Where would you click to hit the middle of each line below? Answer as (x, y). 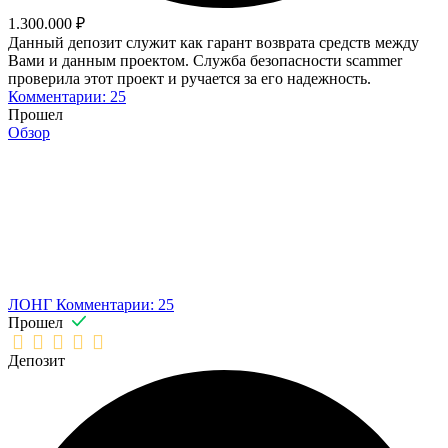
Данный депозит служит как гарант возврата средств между (213, 43)
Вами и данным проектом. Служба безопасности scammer (205, 61)
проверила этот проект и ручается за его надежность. (189, 79)
